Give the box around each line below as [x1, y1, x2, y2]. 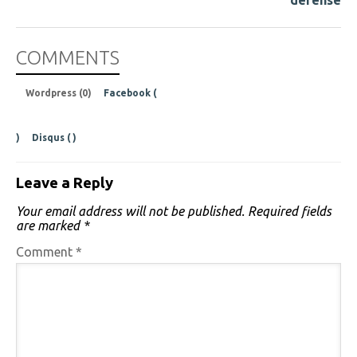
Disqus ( [32, 132, 70, 143]
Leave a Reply [16, 175, 113, 192]
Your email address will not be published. [16, 204, 245, 219]
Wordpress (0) [25, 88, 94, 99]
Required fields [248, 204, 331, 219]
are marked [16, 218, 83, 233]
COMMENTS [16, 47, 120, 69]
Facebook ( [104, 88, 157, 99]
